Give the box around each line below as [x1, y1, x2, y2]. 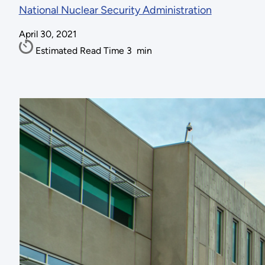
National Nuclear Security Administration [18, 4, 212, 17]
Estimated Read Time [35, 45, 127, 57]
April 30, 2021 [18, 28, 77, 40]
